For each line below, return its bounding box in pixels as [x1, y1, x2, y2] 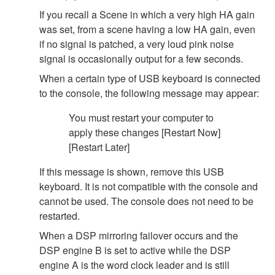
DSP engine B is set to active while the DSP [39, 242, 231, 257]
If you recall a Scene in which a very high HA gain [39, 7, 255, 21]
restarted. [39, 208, 80, 223]
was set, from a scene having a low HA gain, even [39, 21, 255, 36]
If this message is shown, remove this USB [39, 164, 224, 179]
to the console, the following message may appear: [39, 85, 259, 100]
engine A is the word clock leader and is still [39, 257, 230, 272]
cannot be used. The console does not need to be [39, 193, 254, 208]
